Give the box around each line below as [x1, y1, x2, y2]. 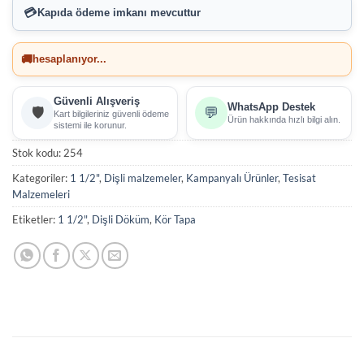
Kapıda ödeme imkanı [37, 6, 147, 19]
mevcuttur [147, 6, 201, 19]
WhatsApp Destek [227, 101, 315, 114]
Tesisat [283, 171, 316, 185]
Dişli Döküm [92, 213, 149, 227]
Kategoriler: [12, 171, 70, 185]
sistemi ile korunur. [54, 120, 127, 131]
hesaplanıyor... [32, 53, 106, 66]
